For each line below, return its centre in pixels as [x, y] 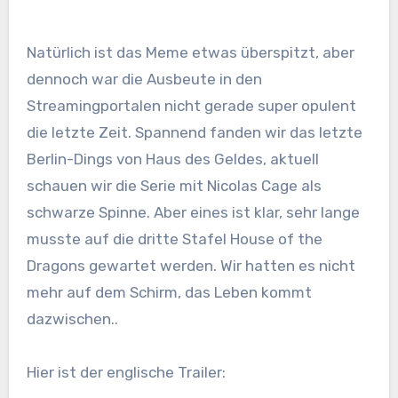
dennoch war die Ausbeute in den [144, 80]
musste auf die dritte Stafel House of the [174, 239]
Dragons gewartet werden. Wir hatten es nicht [191, 266]
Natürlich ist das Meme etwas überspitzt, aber [190, 53]
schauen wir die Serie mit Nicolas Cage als [174, 186]
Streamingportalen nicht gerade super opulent [191, 106]
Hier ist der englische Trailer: [126, 373]
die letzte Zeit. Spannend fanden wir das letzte [194, 133]
